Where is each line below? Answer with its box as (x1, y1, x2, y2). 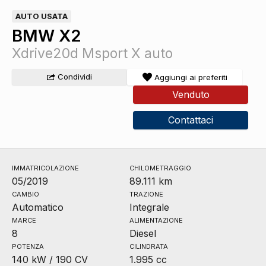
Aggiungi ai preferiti (154, 72, 227, 82)
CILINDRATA (129, 242, 168, 251)
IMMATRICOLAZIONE (12, 164, 79, 173)
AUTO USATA (15, 11, 68, 21)
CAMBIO (12, 190, 39, 199)
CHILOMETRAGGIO (129, 164, 191, 173)
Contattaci (168, 114, 213, 126)
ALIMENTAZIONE (129, 216, 183, 225)
